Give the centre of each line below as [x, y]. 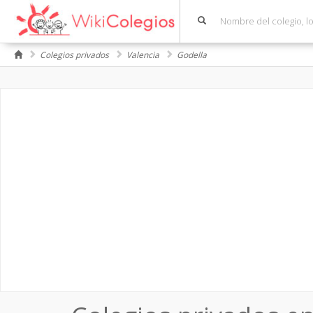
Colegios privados [74, 55]
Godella [192, 55]
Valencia [143, 55]
